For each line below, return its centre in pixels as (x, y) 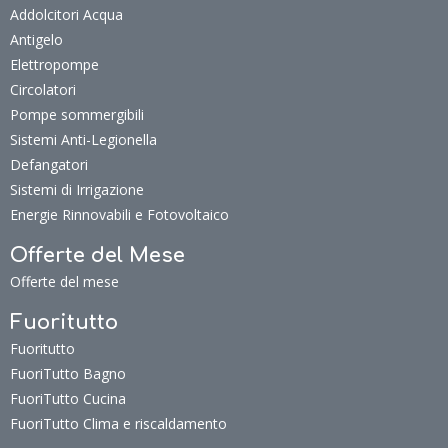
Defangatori (49, 164)
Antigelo (36, 39)
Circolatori (43, 89)
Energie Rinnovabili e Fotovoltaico (119, 214)
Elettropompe (54, 64)
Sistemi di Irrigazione (77, 189)
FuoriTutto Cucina (68, 398)
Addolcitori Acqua (66, 14)
